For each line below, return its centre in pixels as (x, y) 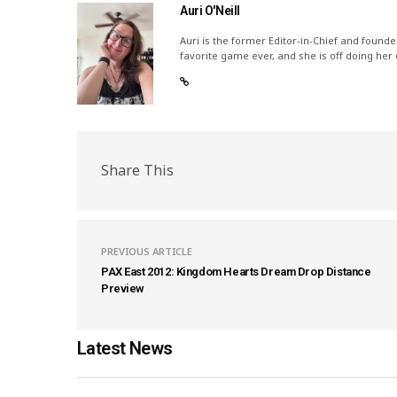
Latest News (125, 348)
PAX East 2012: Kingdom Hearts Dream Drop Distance (236, 271)
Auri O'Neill (210, 10)
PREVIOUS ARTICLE (147, 251)
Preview (123, 288)
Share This (137, 171)
